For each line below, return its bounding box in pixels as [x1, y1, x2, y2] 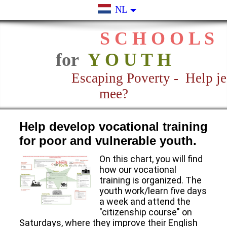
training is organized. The [99, 175, 202, 186]
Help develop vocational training [19, 120, 208, 133]
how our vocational [99, 164, 177, 175]
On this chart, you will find [99, 154, 203, 165]
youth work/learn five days [99, 185, 207, 197]
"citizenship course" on [99, 207, 193, 218]
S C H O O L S [99, 28, 214, 49]
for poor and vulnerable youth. [19, 134, 197, 147]
